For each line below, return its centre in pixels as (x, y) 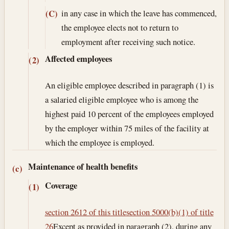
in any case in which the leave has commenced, (139, 13)
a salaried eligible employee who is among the (121, 100)
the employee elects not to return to (120, 27)
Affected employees (78, 58)
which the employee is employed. (99, 143)
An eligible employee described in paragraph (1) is (129, 85)
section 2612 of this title (85, 212)
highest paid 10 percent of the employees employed (129, 114)
